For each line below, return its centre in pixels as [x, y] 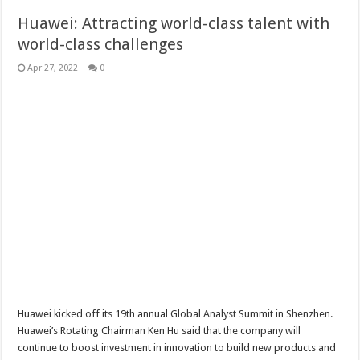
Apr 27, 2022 [53, 68]
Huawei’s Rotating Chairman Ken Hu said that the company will [160, 331]
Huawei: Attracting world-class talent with [174, 23]
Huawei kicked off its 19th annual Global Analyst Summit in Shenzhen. [176, 314]
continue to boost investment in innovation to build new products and [177, 348]
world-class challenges [101, 44]
